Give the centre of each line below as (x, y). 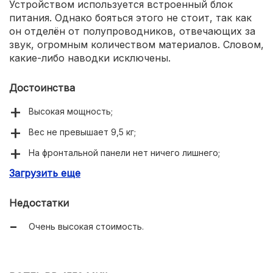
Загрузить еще (45, 173)
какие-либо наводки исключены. (90, 58)
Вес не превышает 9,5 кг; (82, 132)
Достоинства (42, 87)
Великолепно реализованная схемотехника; (123, 194)
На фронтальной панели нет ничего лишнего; (124, 152)
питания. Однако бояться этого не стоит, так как (130, 17)
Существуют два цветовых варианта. (110, 214)
